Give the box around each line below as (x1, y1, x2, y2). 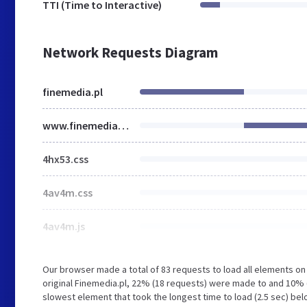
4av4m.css (42, 186, 93, 199)
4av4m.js (42, 219, 85, 233)
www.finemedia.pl (118, 119, 129, 132)
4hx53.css (42, 152, 88, 166)
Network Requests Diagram (42, 43, 218, 62)
